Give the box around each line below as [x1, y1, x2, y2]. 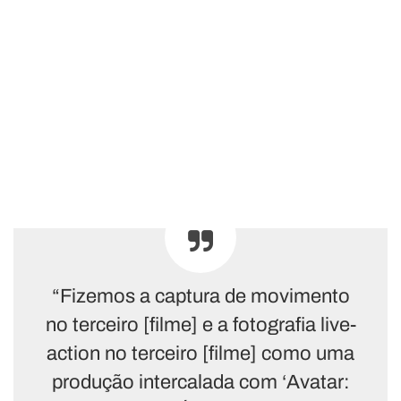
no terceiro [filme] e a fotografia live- [45, 313, 356, 336]
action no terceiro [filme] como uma [47, 342, 354, 364]
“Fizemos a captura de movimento [51, 285, 350, 307]
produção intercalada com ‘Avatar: [51, 371, 350, 393]
